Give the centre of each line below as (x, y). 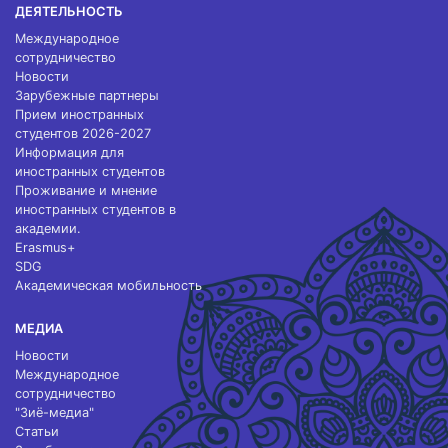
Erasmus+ (45, 247)
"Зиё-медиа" (54, 412)
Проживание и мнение (86, 190)
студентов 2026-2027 (83, 133)
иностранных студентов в (95, 209)
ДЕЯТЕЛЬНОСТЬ (69, 11)
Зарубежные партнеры (87, 95)
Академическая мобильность (108, 285)
